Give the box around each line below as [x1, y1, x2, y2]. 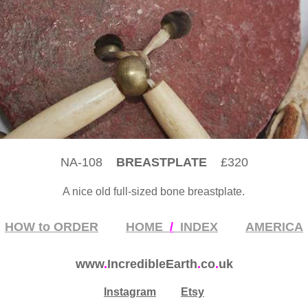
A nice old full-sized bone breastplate [63, 186, 242, 197]
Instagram [104, 286, 156, 298]
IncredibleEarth [107, 257, 197, 271]
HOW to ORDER [5, 220, 98, 234]
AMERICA [245, 220, 303, 234]
